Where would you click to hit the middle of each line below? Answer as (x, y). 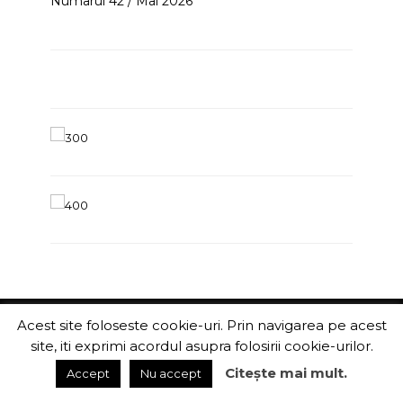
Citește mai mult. (286, 373)
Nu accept (171, 373)
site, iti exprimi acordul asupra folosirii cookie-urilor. (201, 346)
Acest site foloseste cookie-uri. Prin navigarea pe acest (201, 326)
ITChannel (201, 339)
